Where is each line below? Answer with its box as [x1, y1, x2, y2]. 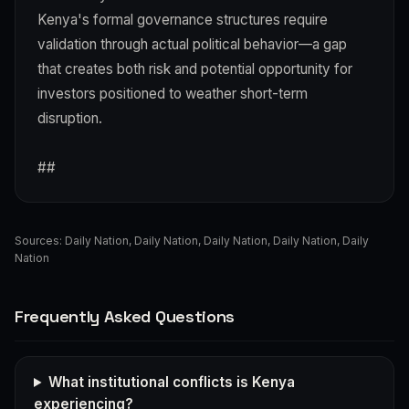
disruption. [37, 109, 102, 127]
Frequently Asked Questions [15, 305, 236, 327]
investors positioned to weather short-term [37, 84, 308, 102]
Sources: [15, 233, 65, 247]
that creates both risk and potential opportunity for [37, 59, 352, 78]
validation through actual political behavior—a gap [37, 35, 347, 53]
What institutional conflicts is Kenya [48, 372, 296, 391]
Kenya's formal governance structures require [37, 10, 328, 28]
